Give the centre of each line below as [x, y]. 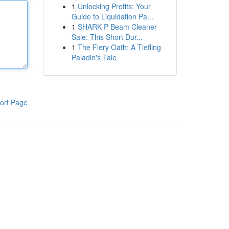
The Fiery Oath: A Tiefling [119, 47]
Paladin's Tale [94, 57]
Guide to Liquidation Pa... [112, 16]
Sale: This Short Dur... [107, 37]
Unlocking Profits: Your [114, 6]
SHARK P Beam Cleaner [117, 27]
